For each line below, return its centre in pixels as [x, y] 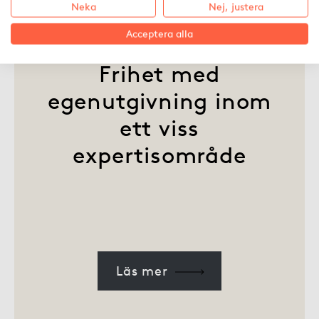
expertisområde [159, 155]
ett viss [159, 128]
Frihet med [159, 74]
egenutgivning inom [159, 101]
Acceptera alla [159, 34]
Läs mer [142, 271]
